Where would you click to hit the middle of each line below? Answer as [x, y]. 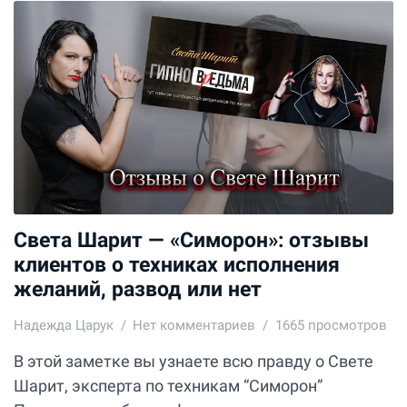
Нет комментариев [194, 325]
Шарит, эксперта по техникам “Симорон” [168, 385]
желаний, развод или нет [138, 288]
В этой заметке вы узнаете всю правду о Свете [194, 361]
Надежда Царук [64, 325]
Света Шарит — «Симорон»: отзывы [191, 239]
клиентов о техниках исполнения [177, 264]
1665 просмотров [331, 325]
